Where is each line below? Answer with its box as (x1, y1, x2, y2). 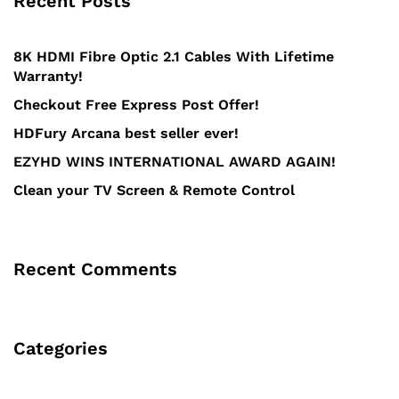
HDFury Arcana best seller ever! (13, 125, 239, 142)
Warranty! (13, 68, 83, 85)
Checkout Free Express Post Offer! (13, 96, 259, 114)
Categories (13, 338, 108, 360)
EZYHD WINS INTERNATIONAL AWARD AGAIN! (13, 153, 336, 171)
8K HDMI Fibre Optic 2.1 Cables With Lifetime (13, 48, 334, 66)
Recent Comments (13, 258, 177, 281)
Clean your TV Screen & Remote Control (13, 182, 295, 199)
